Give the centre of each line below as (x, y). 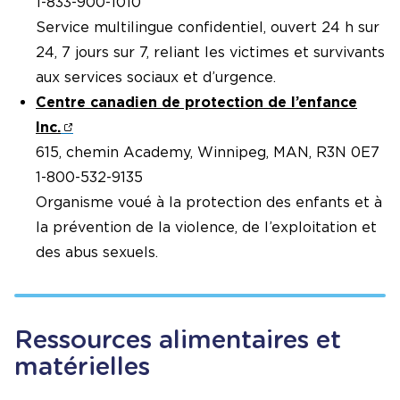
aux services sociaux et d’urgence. (156, 77)
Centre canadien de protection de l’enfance (196, 102)
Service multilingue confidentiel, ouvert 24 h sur (208, 27)
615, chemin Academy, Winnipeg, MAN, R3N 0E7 (208, 152)
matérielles (82, 366)
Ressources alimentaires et (178, 339)
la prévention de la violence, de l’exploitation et (206, 227)
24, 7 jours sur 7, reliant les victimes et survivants (210, 52)
